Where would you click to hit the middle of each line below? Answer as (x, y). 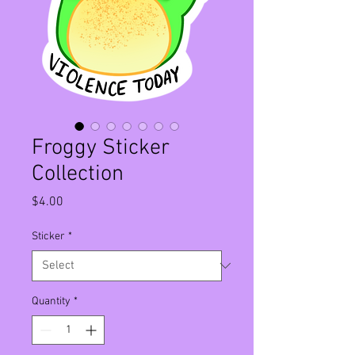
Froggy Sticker (101, 148)
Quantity (51, 301)
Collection (78, 174)
